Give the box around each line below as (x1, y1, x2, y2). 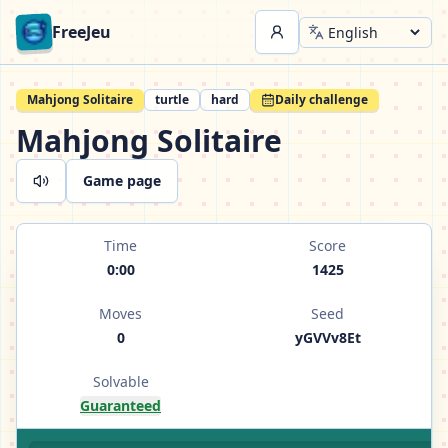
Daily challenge (275, 91, 368, 108)
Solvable (92, 372, 149, 391)
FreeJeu (52, 21, 111, 43)
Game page (83, 171, 161, 190)
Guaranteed (80, 396, 161, 415)
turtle (155, 91, 189, 108)
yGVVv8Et (294, 328, 361, 347)
